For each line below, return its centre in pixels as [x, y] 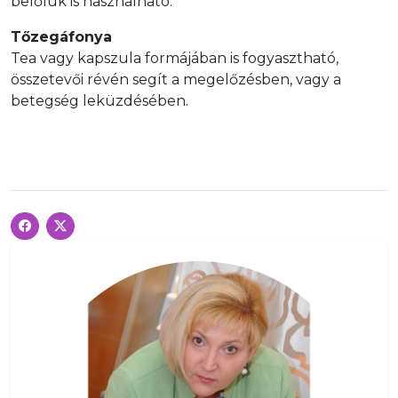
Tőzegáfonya [61, 37]
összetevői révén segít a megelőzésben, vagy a [176, 80]
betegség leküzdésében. [99, 101]
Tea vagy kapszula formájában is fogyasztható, [175, 58]
